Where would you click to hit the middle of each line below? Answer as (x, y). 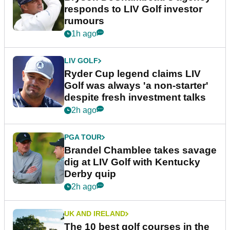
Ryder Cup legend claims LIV (132, 74)
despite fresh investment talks (135, 98)
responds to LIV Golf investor (133, 9)
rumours (84, 21)
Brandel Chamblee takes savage (140, 150)
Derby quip (90, 174)
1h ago (84, 34)
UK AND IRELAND (95, 214)
